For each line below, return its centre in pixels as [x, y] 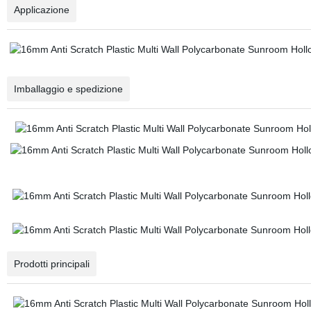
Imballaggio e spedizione [68, 89]
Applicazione [41, 10]
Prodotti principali [51, 264]
